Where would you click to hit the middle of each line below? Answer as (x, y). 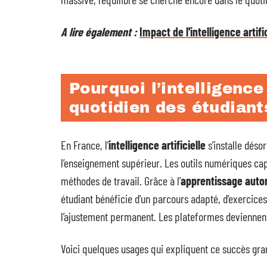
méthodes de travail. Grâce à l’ (121, 181)
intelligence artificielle (157, 145)
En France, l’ (85, 145)
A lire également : (99, 32)
